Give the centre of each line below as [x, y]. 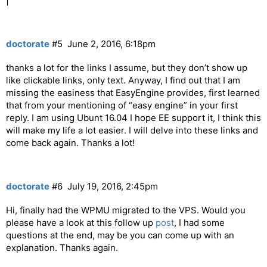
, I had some [199, 223]
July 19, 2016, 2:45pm [112, 187]
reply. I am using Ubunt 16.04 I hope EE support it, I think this [133, 117]
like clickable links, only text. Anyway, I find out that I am [123, 80]
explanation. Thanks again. [62, 248]
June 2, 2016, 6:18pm [111, 44]
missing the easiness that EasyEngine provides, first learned [133, 92]
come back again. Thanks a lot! [70, 142]
